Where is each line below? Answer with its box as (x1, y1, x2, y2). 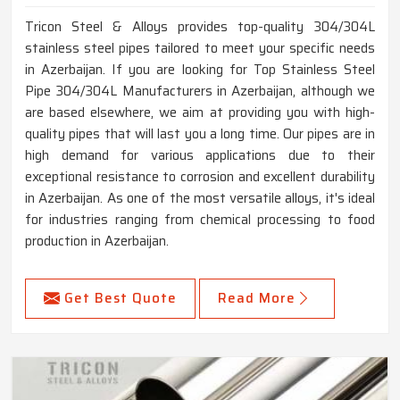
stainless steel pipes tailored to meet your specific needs (25, 37, 375, 60)
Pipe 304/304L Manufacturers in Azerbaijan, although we (25, 80, 375, 103)
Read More (218, 287, 296, 310)
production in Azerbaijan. (25, 230, 169, 253)
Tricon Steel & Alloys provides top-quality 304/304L (25, 16, 375, 38)
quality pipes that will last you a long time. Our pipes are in (25, 123, 375, 146)
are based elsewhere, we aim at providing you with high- (25, 102, 375, 124)
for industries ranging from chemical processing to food (25, 209, 375, 231)
